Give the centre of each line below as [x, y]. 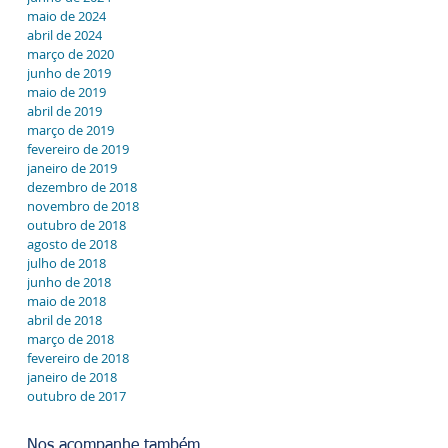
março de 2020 [70, 54]
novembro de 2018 [83, 206]
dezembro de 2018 [82, 187]
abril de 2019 [64, 111]
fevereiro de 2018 [78, 358]
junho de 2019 [69, 73]
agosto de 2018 [72, 244]
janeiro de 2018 [72, 377]
